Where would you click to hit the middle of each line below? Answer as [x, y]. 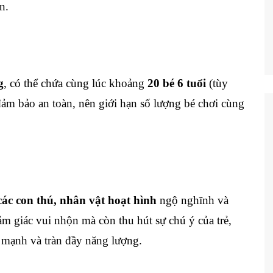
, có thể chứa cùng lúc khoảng [76, 83]
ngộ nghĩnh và [193, 200]
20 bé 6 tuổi [177, 83]
